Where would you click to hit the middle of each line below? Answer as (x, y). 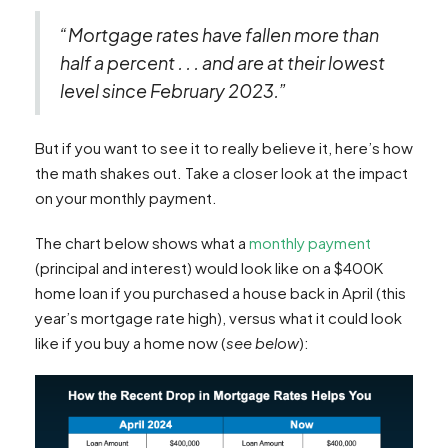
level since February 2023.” (173, 90)
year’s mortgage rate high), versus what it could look (218, 317)
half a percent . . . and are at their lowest (222, 62)
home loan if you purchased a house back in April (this (220, 292)
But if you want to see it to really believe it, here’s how (224, 147)
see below (262, 342)
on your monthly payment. (126, 197)
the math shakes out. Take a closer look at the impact (221, 172)
